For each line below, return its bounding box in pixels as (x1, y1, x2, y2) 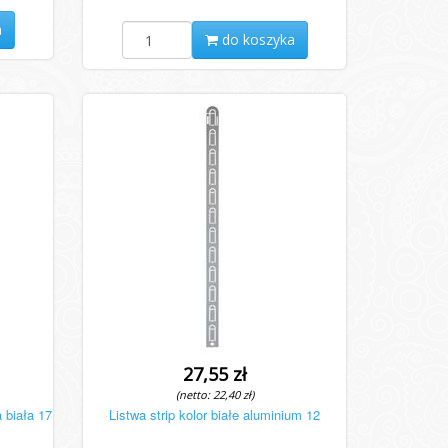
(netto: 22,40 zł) (175, 387, 254, 402)
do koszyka (217, 30, 295, 49)
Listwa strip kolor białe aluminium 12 (109, 405, 321, 424)
